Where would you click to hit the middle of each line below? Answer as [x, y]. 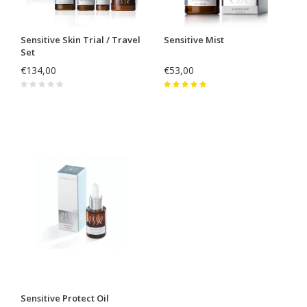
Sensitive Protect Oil [65, 298]
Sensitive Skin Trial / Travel [81, 39]
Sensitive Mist [194, 39]
